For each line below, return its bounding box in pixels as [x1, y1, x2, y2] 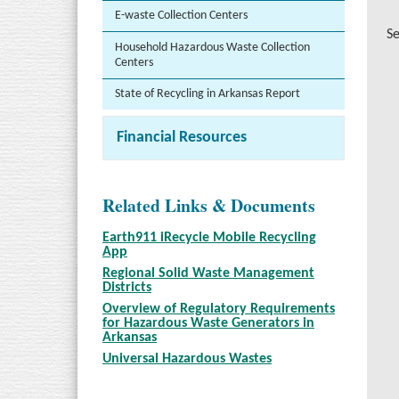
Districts [102, 281, 151, 296]
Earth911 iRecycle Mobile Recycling [102, 231, 316, 246]
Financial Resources [117, 129, 247, 145]
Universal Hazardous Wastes [102, 352, 272, 367]
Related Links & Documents [102, 192, 315, 219]
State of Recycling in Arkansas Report [115, 87, 300, 102]
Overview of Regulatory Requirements [102, 302, 335, 317]
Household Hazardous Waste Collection [115, 40, 310, 54]
